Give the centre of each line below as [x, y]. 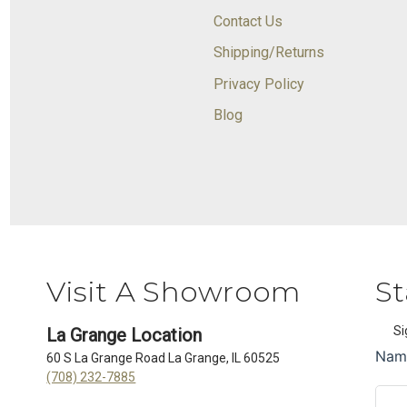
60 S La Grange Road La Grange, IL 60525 [164, 357]
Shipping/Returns [268, 53]
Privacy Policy [258, 84]
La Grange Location [124, 335]
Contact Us [248, 21]
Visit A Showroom [174, 291]
